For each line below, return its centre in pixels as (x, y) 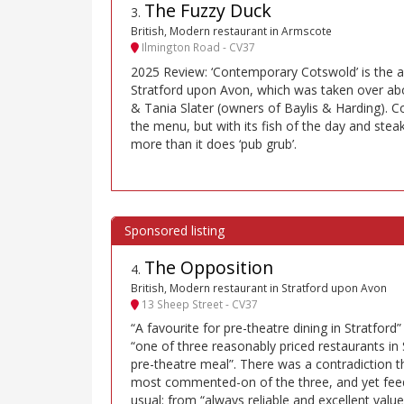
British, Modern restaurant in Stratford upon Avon (259, 287)
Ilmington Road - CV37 (197, 47)
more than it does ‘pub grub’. (214, 143)
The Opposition (209, 267)
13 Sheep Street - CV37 (198, 304)
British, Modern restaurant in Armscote (231, 31)
